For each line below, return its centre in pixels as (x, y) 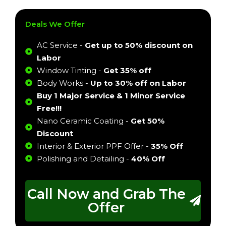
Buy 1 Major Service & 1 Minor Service (111, 95)
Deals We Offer (55, 24)
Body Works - (63, 83)
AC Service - (61, 45)
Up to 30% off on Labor (138, 83)
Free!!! (49, 108)
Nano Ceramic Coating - (83, 121)
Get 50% (147, 121)
